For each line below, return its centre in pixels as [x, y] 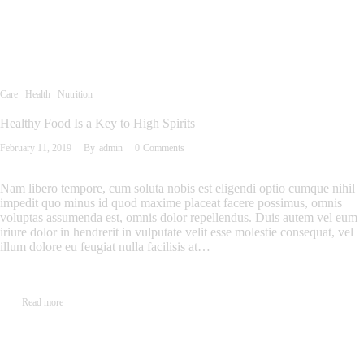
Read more [43, 302]
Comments [163, 148]
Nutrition [75, 95]
